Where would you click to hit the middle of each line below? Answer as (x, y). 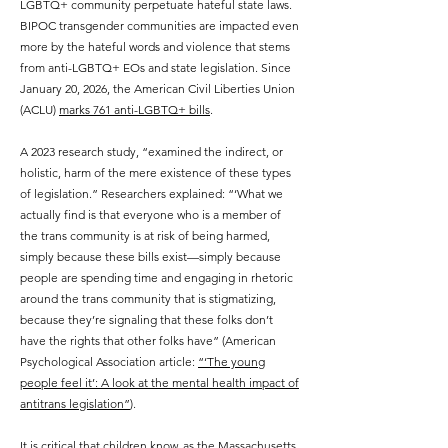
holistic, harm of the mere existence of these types (155, 172)
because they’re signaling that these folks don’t (146, 319)
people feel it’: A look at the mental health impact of (159, 382)
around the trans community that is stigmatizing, (148, 298)
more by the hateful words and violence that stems (155, 46)
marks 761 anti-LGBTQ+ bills (134, 109)
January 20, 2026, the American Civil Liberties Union (157, 88)
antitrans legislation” (75, 403)
